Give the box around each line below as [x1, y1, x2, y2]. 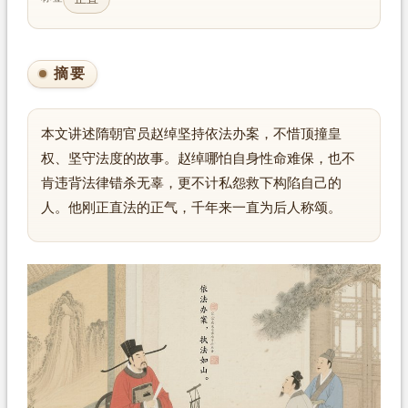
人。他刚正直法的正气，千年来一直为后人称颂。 [40, 199, 342, 216]
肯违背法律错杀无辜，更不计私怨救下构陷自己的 [40, 175, 342, 191]
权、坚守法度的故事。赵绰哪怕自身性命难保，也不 [40, 150, 355, 167]
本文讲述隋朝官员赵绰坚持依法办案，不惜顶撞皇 [40, 126, 342, 142]
